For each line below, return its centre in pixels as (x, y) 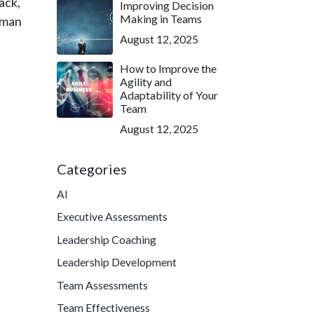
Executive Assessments (112, 217)
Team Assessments (102, 285)
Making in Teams (161, 19)
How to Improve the (168, 68)
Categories (92, 169)
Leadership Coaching (107, 239)
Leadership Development (117, 262)
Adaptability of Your (169, 95)
